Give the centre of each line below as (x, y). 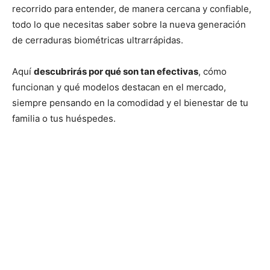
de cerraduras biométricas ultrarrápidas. (98, 40)
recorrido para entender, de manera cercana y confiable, (132, 9)
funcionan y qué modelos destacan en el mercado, (119, 87)
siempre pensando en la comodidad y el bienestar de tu (130, 103)
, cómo (212, 72)
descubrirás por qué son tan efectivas (116, 72)
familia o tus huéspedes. (64, 119)
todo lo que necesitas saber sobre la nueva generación (129, 25)
